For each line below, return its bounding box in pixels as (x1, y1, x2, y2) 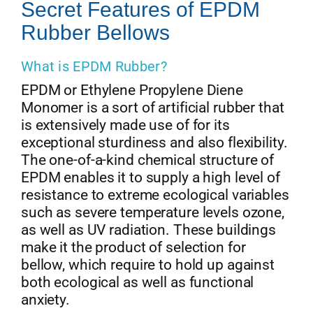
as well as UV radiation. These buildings (20, 221, 276, 239)
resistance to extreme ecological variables (20, 187, 289, 204)
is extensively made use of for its (20, 117, 230, 134)
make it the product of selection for (20, 239, 246, 256)
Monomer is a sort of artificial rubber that (20, 99, 284, 117)
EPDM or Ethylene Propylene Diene (20, 82, 243, 99)
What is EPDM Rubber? (20, 58, 167, 75)
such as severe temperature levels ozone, (20, 204, 284, 221)
